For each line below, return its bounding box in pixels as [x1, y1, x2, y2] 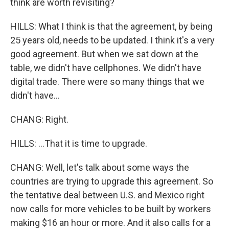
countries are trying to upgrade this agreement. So [10, 176, 213, 187]
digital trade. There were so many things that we [10, 76, 204, 87]
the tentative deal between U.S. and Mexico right [10, 190, 204, 200]
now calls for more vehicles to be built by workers [10, 203, 211, 214]
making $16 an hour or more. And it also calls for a [10, 217, 211, 228]
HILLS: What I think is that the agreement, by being [10, 21, 213, 32]
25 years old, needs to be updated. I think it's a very [10, 35, 215, 45]
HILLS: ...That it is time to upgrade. [10, 138, 147, 149]
